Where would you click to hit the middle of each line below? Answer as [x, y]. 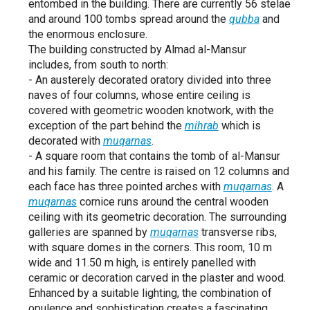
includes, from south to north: [98, 65]
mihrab [201, 126]
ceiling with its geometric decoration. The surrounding [157, 217]
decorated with [65, 141]
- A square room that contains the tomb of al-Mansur [154, 156]
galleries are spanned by [89, 232]
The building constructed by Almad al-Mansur [137, 49]
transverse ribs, [237, 232]
